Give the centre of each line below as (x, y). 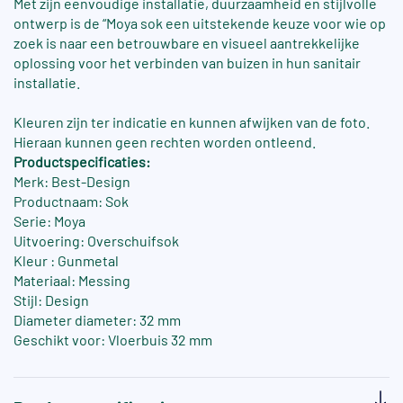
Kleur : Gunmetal (66, 261)
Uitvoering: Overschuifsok (96, 241)
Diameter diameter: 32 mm (97, 320)
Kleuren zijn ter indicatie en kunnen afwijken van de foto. (192, 122)
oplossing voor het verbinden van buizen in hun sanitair (187, 63)
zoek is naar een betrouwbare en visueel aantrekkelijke (187, 43)
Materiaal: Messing (72, 281)
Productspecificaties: (82, 162)
